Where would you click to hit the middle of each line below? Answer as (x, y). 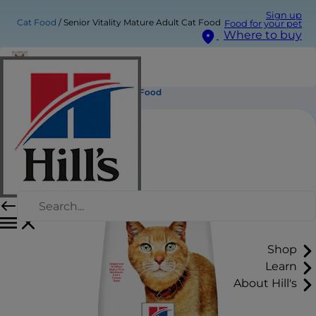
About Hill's (265, 284)
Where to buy (263, 35)
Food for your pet (263, 24)
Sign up (284, 15)
